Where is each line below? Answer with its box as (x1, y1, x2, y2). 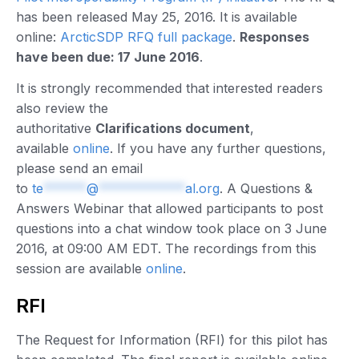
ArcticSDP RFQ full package (60, 29, 232, 46)
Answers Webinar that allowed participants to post (16, 200, 323, 217)
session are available (16, 260, 146, 277)
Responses (240, 29, 309, 46)
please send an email (16, 160, 143, 177)
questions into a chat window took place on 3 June (16, 220, 327, 237)
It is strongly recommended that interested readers (16, 80, 323, 97)
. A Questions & (220, 180, 313, 197)
